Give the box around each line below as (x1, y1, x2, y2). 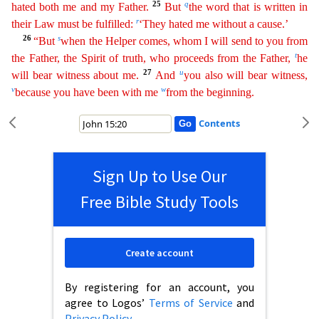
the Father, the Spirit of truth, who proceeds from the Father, (11, 52, 295, 64)
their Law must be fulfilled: (11, 18, 136, 30)
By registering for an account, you (65, 280, 254, 294)
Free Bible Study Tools (80, 191, 239, 213)
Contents (198, 117, 240, 130)
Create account (125, 246, 194, 259)
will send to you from (208, 35, 308, 47)
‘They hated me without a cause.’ (139, 18, 288, 30)
